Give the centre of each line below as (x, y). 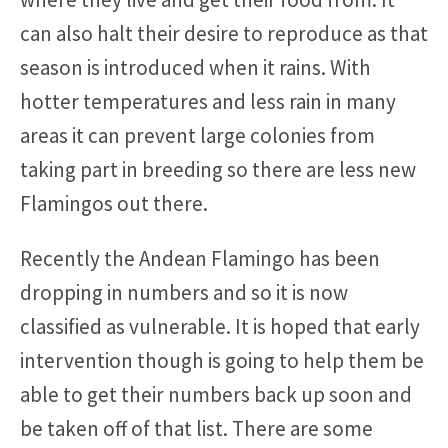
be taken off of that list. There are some (196, 429)
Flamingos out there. (114, 204)
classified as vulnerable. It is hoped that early (220, 327)
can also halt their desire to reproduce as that (224, 34)
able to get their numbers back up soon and (216, 395)
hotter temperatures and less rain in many (208, 102)
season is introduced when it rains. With (195, 68)
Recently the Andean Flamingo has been (200, 259)
